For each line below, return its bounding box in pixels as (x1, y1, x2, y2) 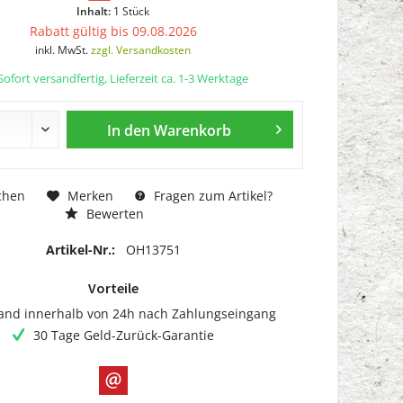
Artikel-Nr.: (45, 241, 119, 259)
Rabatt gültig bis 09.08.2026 (29, 22, 197, 40)
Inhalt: (76, 3, 114, 19)
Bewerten (82, 205, 144, 223)
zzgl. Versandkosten (91, 41, 192, 58)
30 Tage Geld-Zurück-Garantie (32, 327, 214, 345)
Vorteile (87, 279, 139, 298)
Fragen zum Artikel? (150, 187, 273, 205)
